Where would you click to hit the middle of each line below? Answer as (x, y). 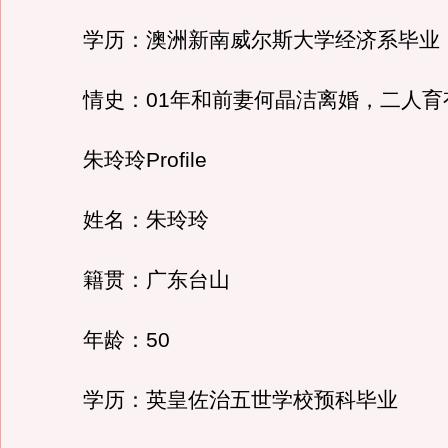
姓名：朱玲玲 (125, 220)
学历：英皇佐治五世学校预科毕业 (219, 400)
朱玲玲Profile (124, 160)
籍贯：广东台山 (135, 280)
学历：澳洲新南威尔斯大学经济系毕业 (240, 40)
